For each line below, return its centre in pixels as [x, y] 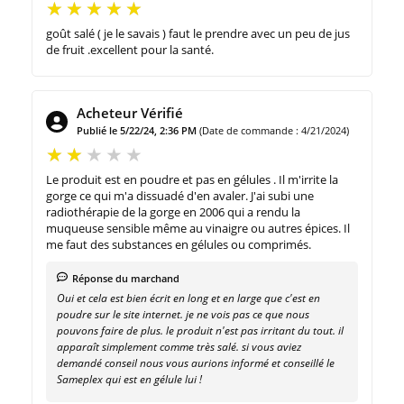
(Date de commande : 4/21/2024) [274, 131]
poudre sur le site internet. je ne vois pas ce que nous [183, 315]
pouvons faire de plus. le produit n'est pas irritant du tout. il [200, 331]
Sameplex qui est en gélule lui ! [129, 380]
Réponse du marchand [126, 279]
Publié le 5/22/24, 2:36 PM [137, 131]
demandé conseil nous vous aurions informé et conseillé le [196, 363]
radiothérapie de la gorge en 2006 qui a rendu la [173, 212]
